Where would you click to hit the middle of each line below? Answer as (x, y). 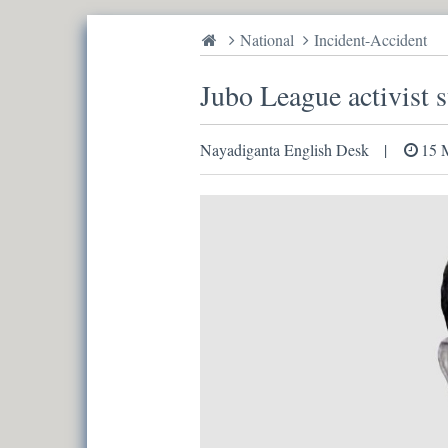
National (266, 39)
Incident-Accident (370, 39)
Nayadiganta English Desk (284, 149)
